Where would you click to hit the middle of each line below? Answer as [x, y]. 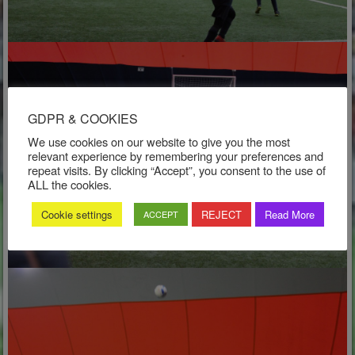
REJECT [221, 214]
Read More [290, 214]
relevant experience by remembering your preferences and [176, 155]
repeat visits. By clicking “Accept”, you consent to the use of [177, 170]
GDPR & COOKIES [83, 118]
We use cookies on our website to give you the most [159, 141]
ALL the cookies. [70, 184]
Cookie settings [77, 214]
